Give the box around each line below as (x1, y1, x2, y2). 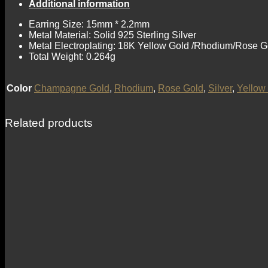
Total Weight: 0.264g (29, 51, 115, 62)
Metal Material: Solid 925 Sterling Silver (29, 29, 196, 40)
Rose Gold (158, 83, 203, 93)
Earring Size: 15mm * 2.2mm (29, 19, 150, 29)
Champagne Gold (34, 83, 109, 93)
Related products (5, 116, 93, 129)
